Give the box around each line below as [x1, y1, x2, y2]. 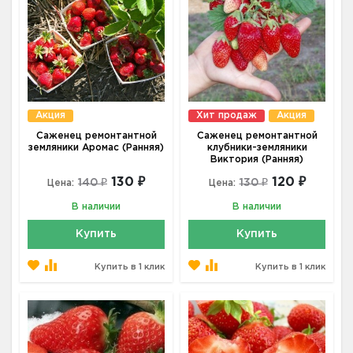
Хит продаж [196, 111, 257, 121]
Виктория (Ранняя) [210, 155, 303, 165]
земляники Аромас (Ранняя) [28, 143, 164, 153]
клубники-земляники [206, 143, 307, 153]
